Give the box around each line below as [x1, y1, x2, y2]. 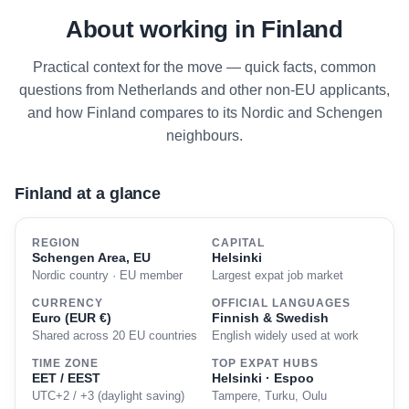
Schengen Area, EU [32, 250, 151, 265]
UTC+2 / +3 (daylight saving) [32, 390, 184, 403]
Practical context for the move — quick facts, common [33, 59, 376, 75]
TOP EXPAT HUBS [212, 358, 319, 369]
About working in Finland [66, 16, 343, 43]
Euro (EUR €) [32, 310, 111, 325]
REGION [32, 237, 80, 248]
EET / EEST [32, 371, 100, 385]
